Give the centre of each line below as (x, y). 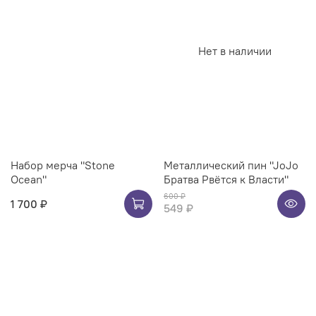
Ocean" (29, 179)
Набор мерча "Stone (63, 165)
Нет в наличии (235, 51)
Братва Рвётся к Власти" (226, 179)
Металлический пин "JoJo (231, 165)
